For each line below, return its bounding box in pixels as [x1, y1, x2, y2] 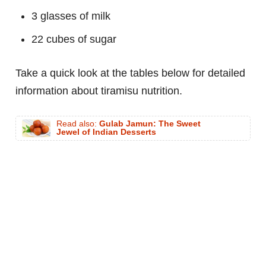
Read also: [56, 119, 99, 129]
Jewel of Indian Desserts [56, 128, 156, 137]
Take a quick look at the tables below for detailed [15, 67, 245, 80]
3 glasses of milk [31, 10, 110, 23]
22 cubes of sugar [31, 33, 116, 46]
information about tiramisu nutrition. [15, 85, 182, 97]
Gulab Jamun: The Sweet [99, 119, 201, 129]
